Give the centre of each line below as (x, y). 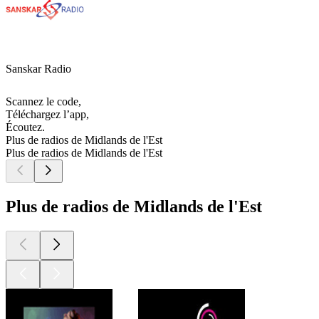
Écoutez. (25, 127)
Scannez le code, (43, 102)
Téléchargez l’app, (47, 115)
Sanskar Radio (38, 69)
